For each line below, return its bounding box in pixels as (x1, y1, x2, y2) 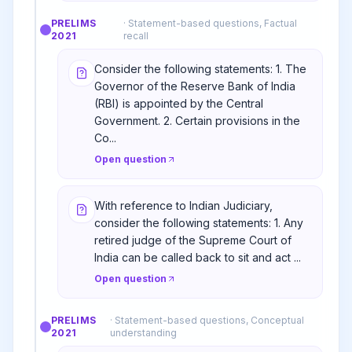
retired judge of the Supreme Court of (94, 233, 291, 247)
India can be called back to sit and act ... (94, 251, 301, 264)
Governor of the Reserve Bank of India (94, 79, 295, 93)
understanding (109, 327, 177, 339)
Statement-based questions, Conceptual (114, 314, 304, 326)
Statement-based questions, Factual (127, 17, 297, 29)
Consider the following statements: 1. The (94, 62, 306, 75)
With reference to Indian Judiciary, (94, 199, 273, 212)
